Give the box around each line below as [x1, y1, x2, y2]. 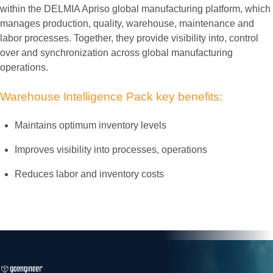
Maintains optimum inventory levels [15, 120, 166, 130]
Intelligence [63, 90, 123, 103]
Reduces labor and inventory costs [15, 169, 164, 179]
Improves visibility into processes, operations [15, 144, 207, 155]
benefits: [178, 90, 222, 103]
